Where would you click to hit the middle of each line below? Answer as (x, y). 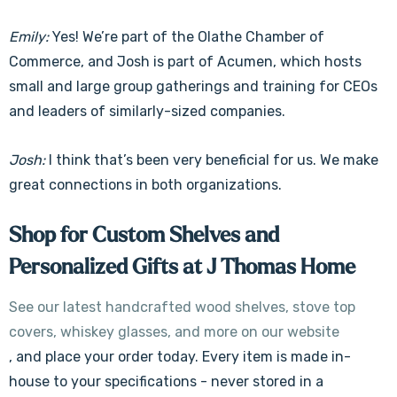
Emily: (29, 37)
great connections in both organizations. (145, 185)
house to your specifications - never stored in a (166, 381)
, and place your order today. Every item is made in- (180, 357)
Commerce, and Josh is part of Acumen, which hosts (185, 62)
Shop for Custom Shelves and (144, 235)
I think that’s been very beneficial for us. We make (212, 160)
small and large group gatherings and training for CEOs (193, 86)
